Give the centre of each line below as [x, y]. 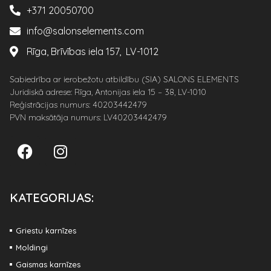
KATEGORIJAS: [52, 198]
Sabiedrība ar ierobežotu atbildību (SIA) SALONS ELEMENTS [124, 80]
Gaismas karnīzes [48, 265]
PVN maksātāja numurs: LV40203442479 [88, 118]
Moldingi [32, 248]
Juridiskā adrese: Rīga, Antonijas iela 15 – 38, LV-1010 [108, 92]
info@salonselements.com [85, 31]
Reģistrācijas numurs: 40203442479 [78, 105]
